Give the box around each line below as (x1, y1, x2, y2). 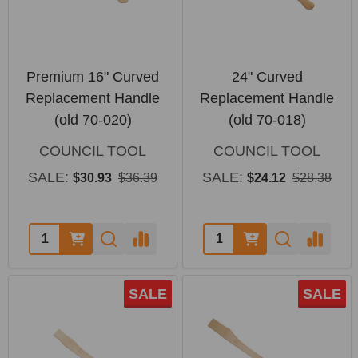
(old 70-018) (228, 112, 306, 128)
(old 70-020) (54, 112, 132, 128)
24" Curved (231, 69, 303, 85)
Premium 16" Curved (26, 69, 159, 85)
